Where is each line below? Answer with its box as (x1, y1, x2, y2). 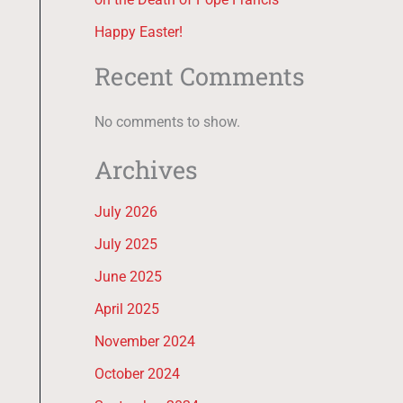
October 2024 (94, 365, 180, 383)
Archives (94, 153, 198, 186)
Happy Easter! (94, 23, 183, 41)
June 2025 (94, 268, 162, 286)
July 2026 (94, 203, 157, 221)
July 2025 (94, 236, 157, 254)
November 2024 (94, 333, 195, 351)
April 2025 (94, 300, 159, 318)
